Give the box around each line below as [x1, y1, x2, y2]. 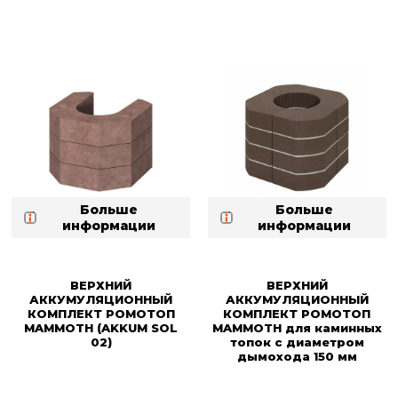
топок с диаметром [229, 335, 364, 350]
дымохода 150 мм [236, 349, 357, 364]
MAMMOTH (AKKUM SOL [24, 321, 179, 336]
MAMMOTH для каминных [211, 321, 382, 336]
